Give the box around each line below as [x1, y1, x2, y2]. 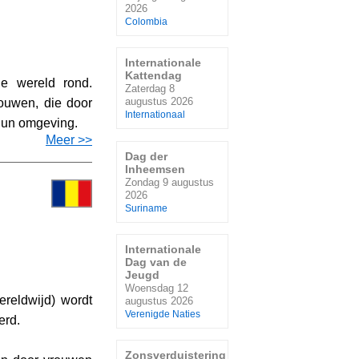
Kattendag [125, 69, 182, 83]
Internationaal [125, 110, 185, 120]
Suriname [125, 203, 167, 213]
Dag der [125, 149, 167, 163]
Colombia [125, 16, 167, 26]
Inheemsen [125, 162, 185, 175]
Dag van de [125, 255, 187, 268]
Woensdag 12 [125, 281, 188, 294]
